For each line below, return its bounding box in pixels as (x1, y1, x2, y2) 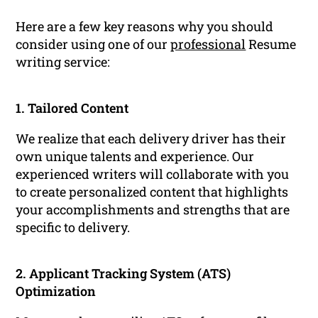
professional (170, 35, 246, 53)
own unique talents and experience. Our (16, 148, 255, 165)
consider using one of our (16, 35, 171, 53)
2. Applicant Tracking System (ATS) (16, 265, 231, 283)
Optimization (16, 283, 97, 300)
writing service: (16, 53, 111, 71)
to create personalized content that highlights (16, 183, 289, 201)
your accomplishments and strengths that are (16, 201, 290, 219)
